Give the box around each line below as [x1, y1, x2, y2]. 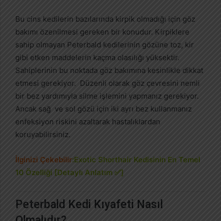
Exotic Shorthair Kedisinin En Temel [74, 154, 200, 164]
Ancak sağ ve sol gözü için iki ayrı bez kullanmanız [15, 104, 192, 113]
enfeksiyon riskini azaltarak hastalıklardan [15, 116, 160, 126]
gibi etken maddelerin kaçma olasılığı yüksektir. [15, 52, 180, 62]
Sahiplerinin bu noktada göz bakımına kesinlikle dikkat [15, 65, 203, 75]
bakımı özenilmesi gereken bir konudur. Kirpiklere [15, 27, 189, 37]
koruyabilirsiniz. [15, 129, 71, 139]
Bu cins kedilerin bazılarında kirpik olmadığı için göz [15, 14, 195, 24]
